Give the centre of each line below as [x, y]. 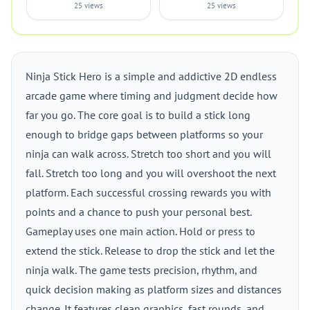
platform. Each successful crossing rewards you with [148, 192]
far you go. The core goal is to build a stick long [138, 115]
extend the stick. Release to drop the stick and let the [150, 250]
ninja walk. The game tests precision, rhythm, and [142, 270]
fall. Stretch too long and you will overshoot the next [151, 173]
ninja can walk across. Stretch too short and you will [148, 154]
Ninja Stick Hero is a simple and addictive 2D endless [151, 76]
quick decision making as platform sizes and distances [154, 289]
